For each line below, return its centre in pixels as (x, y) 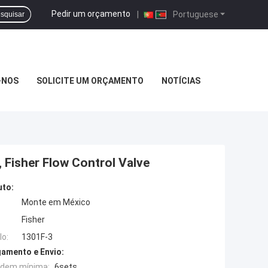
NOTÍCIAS (181, 81)
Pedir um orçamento (91, 13)
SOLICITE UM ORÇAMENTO (90, 81)
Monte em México (56, 202)
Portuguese (195, 14)
